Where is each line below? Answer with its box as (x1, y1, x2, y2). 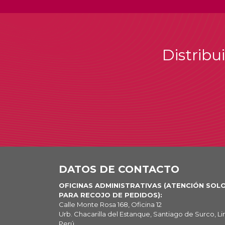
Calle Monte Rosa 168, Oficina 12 (59, 200, 162, 208)
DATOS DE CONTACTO (59, 163, 179, 175)
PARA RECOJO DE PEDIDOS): (59, 191, 162, 199)
